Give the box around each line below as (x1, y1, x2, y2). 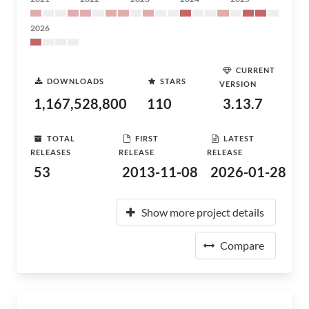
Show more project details (141, 206, 264, 219)
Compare (220, 239, 264, 252)
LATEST (223, 133, 255, 143)
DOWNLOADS (47, 76, 104, 86)
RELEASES (30, 148, 71, 157)
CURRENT (236, 65, 275, 74)
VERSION (219, 79, 257, 88)
